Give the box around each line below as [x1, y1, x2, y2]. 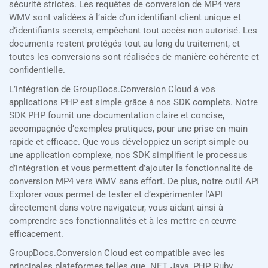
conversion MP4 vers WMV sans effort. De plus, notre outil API [9, 176, 259, 187]
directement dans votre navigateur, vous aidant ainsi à [9, 202, 223, 214]
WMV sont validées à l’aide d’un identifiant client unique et [9, 12, 241, 23]
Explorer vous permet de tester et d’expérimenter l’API [9, 189, 223, 200]
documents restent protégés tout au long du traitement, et [9, 38, 240, 50]
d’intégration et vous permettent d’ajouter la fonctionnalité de [9, 163, 253, 174]
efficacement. [9, 229, 63, 240]
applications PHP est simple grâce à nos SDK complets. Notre [9, 97, 258, 108]
